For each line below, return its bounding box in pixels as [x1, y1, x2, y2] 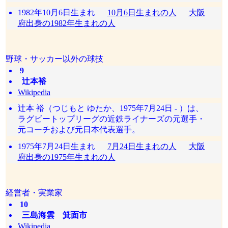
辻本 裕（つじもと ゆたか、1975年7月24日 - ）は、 [17, 104, 204, 112]
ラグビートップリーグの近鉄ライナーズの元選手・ [17, 115, 205, 123]
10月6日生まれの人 [107, 8, 177, 17]
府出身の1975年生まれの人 [17, 153, 116, 161]
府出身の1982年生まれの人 [17, 19, 116, 27]
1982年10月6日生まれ [17, 8, 107, 17]
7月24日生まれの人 [107, 142, 177, 151]
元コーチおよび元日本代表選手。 [17, 125, 140, 134]
